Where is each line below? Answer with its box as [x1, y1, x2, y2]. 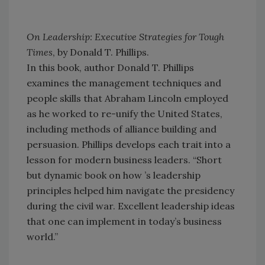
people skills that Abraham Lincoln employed [27, 92, 228, 104]
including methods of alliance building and [27, 122, 216, 135]
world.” [27, 230, 58, 243]
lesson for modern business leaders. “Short [27, 153, 222, 166]
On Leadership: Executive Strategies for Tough [27, 30, 224, 43]
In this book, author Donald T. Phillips [27, 61, 194, 73]
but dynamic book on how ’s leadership [27, 169, 201, 181]
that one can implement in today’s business [27, 215, 222, 227]
